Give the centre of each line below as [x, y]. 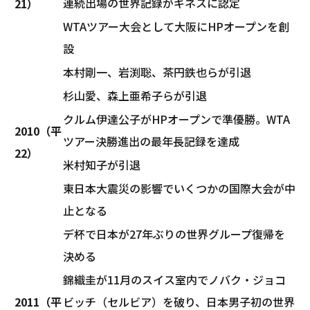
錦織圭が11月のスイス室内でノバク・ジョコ [174, 279]
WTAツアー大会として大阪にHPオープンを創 [176, 26]
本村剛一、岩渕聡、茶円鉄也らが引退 [157, 72]
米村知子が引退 [102, 164]
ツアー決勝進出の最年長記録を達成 [151, 141]
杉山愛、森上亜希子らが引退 [135, 95]
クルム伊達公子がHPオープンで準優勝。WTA [176, 119]
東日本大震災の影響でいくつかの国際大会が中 [179, 188]
